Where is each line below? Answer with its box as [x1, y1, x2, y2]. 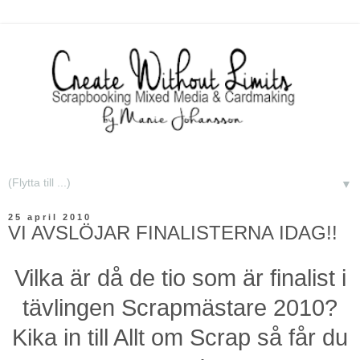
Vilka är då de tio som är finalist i [14, 265, 346, 292]
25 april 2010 [8, 212, 92, 223]
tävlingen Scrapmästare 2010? [22, 295, 337, 321]
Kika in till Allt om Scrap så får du [12, 325, 348, 351]
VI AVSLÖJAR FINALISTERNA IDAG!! [8, 222, 337, 244]
